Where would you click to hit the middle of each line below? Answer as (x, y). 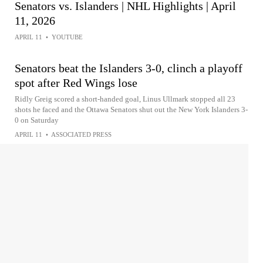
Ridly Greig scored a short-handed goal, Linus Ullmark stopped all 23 (125, 99)
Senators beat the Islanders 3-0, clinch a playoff (129, 68)
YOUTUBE (67, 37)
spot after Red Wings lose (76, 82)
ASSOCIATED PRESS (81, 134)
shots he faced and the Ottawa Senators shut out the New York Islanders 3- (131, 109)
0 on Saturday (37, 120)
